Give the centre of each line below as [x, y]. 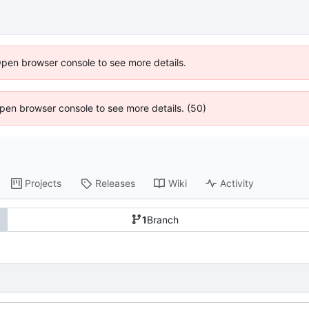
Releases [116, 183]
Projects [43, 183]
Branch [162, 219]
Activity [237, 183]
